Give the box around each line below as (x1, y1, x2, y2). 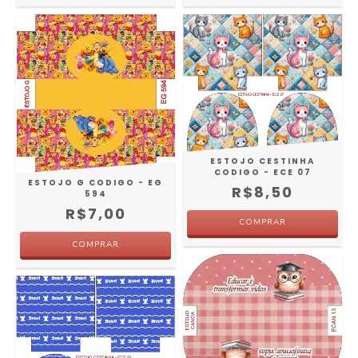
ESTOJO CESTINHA (210, 154, 315, 167)
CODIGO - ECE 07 (213, 165, 312, 178)
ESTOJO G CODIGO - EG (28, 177, 163, 189)
